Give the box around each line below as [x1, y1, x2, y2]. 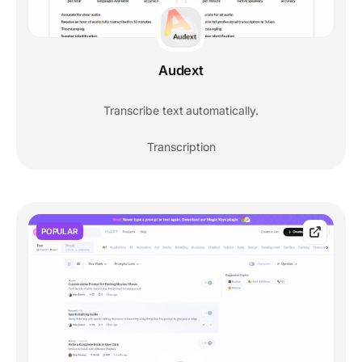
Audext [158, 61, 204, 78]
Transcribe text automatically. [103, 103, 259, 117]
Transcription [146, 139, 216, 154]
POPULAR [41, 225, 78, 236]
